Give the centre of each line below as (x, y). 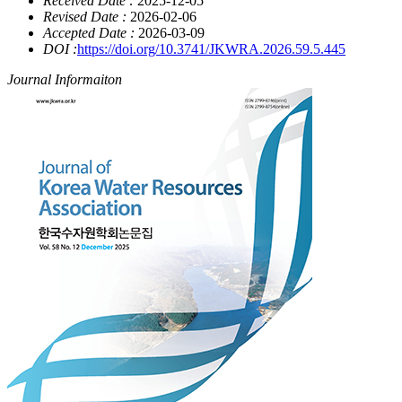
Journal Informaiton (65, 80)
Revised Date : (85, 17)
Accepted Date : (89, 33)
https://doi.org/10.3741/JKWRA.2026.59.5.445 (211, 49)
